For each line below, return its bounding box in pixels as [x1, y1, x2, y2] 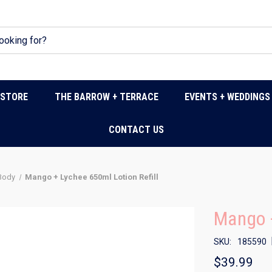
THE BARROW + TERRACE [54, 91, 158, 103]
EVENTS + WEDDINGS [185, 91, 271, 103]
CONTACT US [108, 124, 164, 135]
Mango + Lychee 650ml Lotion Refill [25, 172, 159, 182]
